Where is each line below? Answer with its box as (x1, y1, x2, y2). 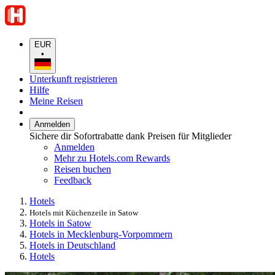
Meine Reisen (29, 95, 83, 106)
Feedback (54, 174, 91, 185)
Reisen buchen (54, 163, 111, 174)
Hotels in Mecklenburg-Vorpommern (29, 228, 172, 239)
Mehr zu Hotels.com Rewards (54, 152, 170, 163)
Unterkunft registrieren (29, 73, 117, 84)
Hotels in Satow (29, 217, 91, 228)
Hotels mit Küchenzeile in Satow (29, 207, 138, 217)
